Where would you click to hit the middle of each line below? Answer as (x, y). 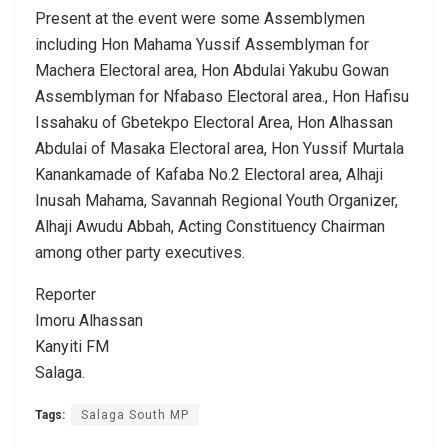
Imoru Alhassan (89, 321)
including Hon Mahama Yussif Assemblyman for (202, 45)
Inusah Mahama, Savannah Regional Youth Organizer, (216, 201)
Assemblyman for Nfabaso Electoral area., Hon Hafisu (222, 97)
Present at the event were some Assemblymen (200, 19)
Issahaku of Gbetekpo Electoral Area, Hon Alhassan (214, 123)
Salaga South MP (135, 415)
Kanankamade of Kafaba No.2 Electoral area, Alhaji (209, 175)
